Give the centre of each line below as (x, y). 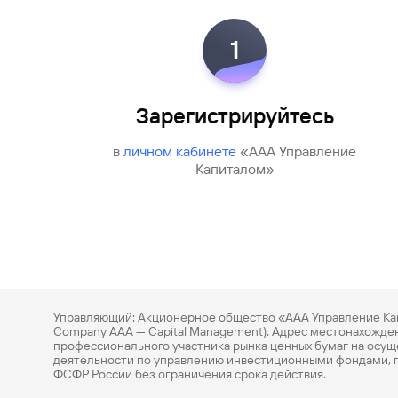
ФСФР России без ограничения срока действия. (190, 374)
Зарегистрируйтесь (235, 116)
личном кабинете (182, 151)
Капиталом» (235, 169)
